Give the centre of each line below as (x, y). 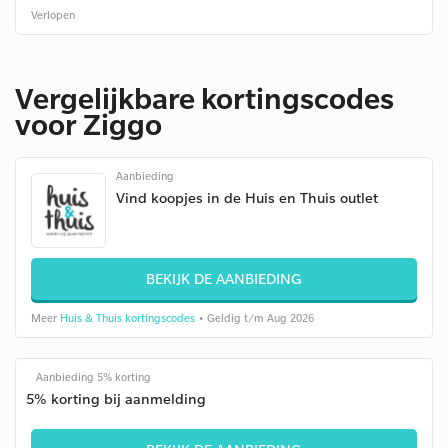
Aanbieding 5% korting (93, 377)
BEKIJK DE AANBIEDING (224, 278)
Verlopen (53, 15)
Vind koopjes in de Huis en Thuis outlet (247, 197)
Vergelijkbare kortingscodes (204, 97)
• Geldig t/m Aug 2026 (254, 318)
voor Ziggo (88, 123)
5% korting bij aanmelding (116, 398)
